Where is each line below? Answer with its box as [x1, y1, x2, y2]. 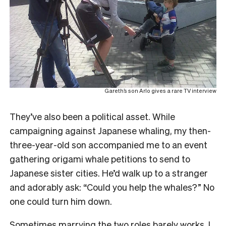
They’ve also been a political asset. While [10, 110, 175, 122]
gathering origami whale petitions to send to [10, 152, 190, 164]
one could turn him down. [10, 195, 112, 207]
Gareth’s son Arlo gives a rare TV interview [104, 87, 216, 94]
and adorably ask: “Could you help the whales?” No [10, 181, 214, 193]
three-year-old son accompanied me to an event [10, 138, 207, 150]
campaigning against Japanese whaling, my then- [10, 124, 211, 136]
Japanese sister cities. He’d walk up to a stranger [10, 166, 208, 179]
